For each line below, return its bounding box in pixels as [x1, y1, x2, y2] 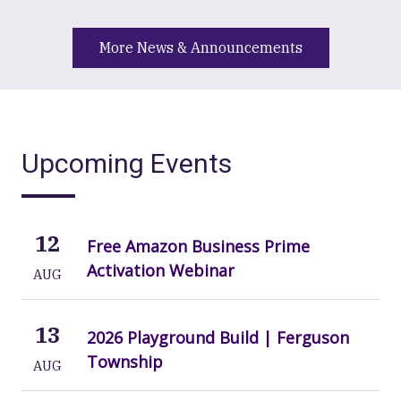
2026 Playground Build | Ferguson [86, 326, 349, 348]
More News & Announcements [98, 38, 303, 57]
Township [86, 350, 163, 372]
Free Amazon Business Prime [86, 235, 310, 257]
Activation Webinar [86, 259, 235, 281]
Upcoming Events [21, 148, 232, 180]
